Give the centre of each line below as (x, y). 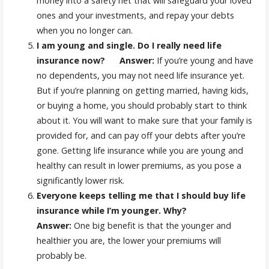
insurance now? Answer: (95, 60)
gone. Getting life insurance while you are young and (140, 150)
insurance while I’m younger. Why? (125, 210)
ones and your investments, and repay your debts (135, 15)
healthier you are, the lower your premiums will (128, 240)
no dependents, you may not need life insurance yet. (140, 75)
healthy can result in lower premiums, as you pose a (139, 165)
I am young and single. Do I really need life (129, 45)
